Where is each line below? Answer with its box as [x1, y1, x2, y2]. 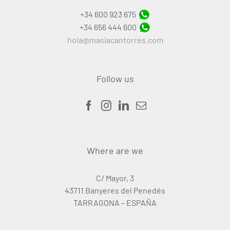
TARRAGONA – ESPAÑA [73, 198, 157, 208]
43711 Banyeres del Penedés [65, 185, 165, 196]
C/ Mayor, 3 [96, 173, 134, 183]
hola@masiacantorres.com [67, 35, 163, 45]
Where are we [87, 145, 143, 157]
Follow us [96, 73, 134, 85]
